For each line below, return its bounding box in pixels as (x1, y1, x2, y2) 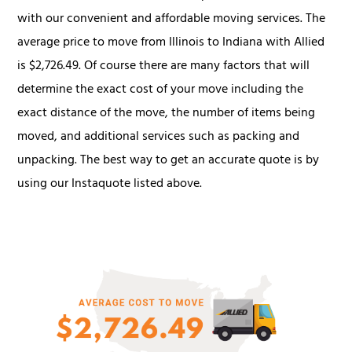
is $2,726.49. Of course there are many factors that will (17, 54, 310, 79)
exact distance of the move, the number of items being (17, 101, 316, 126)
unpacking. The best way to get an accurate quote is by (17, 148, 320, 173)
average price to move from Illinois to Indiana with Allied (17, 31, 325, 55)
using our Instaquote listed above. (17, 172, 203, 196)
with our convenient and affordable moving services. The (17, 7, 326, 31)
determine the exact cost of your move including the (17, 78, 304, 102)
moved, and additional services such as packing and (17, 125, 300, 149)
